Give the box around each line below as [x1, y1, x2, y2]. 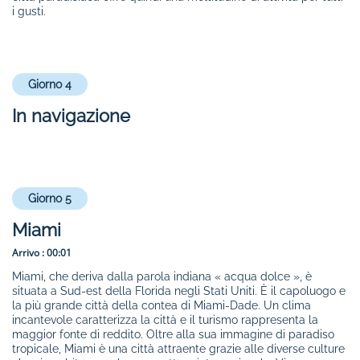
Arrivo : [12, 246, 44, 260]
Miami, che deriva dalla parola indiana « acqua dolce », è [12, 270, 312, 284]
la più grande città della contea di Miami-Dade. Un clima [12, 299, 311, 313]
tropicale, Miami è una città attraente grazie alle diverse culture [12, 342, 345, 356]
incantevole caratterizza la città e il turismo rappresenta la [12, 313, 318, 327]
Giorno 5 [28, 192, 72, 206]
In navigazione [12, 105, 130, 127]
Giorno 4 [28, 78, 72, 92]
